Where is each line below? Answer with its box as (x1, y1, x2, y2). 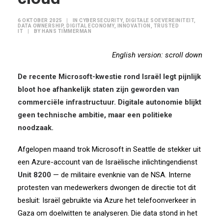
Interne (168, 170, 191, 179)
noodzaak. (18, 123, 54, 132)
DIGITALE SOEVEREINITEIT (125, 18, 194, 23)
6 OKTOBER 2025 (18, 18, 62, 23)
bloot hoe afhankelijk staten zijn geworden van (18, 85, 179, 94)
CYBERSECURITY (79, 18, 123, 23)
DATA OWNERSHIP (18, 23, 63, 28)
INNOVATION (117, 23, 151, 28)
